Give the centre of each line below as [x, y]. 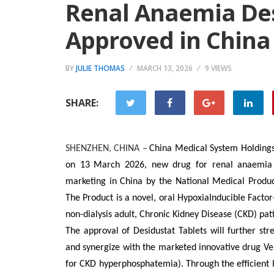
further [244, 231]
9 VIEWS [218, 68]
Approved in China [168, 40]
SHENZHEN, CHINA [103, 149]
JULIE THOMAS [100, 68]
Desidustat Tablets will [181, 231]
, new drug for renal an [196, 165]
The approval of [100, 231]
